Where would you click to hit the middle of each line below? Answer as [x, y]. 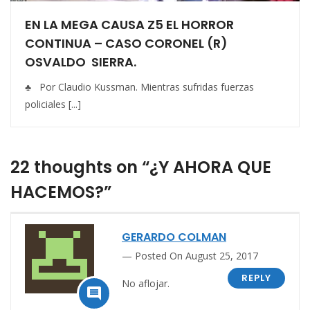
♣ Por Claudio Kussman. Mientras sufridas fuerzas [139, 86]
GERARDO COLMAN [174, 237]
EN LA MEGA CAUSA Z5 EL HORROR [129, 24]
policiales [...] [53, 104]
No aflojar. [146, 283]
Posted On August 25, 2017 [197, 255]
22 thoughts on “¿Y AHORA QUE [141, 167]
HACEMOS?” [61, 192]
